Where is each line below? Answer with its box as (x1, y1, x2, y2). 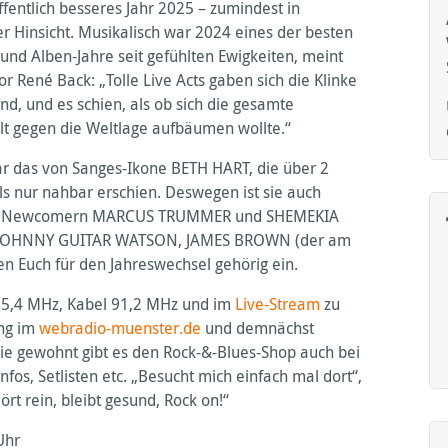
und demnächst (201, 316, 315, 339)
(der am (291, 228, 352, 251)
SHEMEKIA (266, 204, 340, 227)
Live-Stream (235, 292, 321, 315)
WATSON (115, 228, 179, 251)
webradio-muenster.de (39, 316, 202, 339)
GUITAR (58, 228, 112, 251)
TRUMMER (158, 204, 232, 227)
